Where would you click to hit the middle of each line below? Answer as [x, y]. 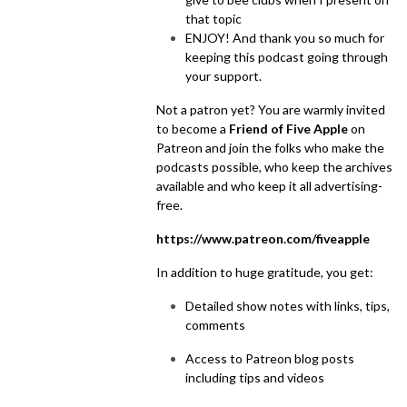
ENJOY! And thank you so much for [285, 37]
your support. [223, 75]
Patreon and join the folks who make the [270, 147]
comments [215, 324]
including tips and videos [255, 377]
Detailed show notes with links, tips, [288, 305]
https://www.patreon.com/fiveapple [263, 238]
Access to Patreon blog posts [270, 358]
